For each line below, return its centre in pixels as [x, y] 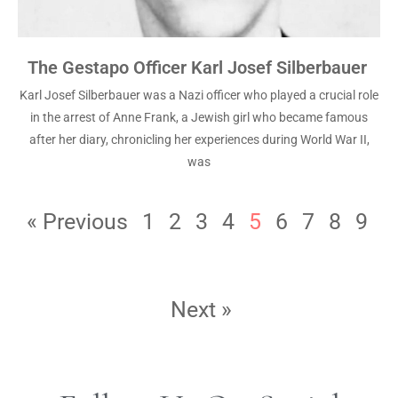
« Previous [77, 222]
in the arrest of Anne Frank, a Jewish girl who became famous [199, 117]
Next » [201, 310]
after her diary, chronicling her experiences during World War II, [199, 139]
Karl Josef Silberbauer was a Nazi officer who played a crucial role [199, 95]
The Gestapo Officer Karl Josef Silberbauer [199, 68]
